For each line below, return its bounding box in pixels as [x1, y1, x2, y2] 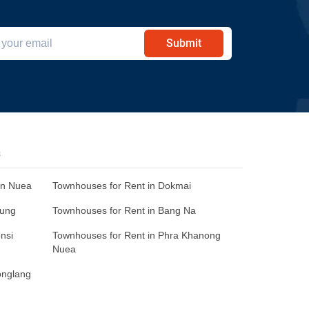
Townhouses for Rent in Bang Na [52, 205, 196, 217]
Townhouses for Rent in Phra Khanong [52, 230, 221, 241]
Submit [166, 37, 201, 50]
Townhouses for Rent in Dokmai [52, 180, 191, 192]
